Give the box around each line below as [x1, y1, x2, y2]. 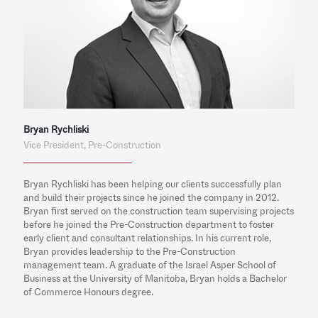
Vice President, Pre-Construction [23, 138, 161, 152]
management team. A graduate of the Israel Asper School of [23, 258, 276, 272]
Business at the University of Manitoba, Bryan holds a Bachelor [23, 271, 287, 285]
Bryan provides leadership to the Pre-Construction [23, 244, 236, 258]
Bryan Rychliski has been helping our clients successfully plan [23, 177, 282, 191]
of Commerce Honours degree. [23, 285, 153, 299]
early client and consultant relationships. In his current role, [23, 231, 271, 245]
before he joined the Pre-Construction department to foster [23, 217, 274, 231]
